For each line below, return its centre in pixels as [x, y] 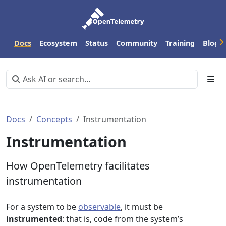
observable [99, 207]
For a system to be [42, 207]
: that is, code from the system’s [123, 219]
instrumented [34, 219]
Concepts [54, 119]
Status [97, 43]
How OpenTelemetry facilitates [78, 166]
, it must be [142, 207]
